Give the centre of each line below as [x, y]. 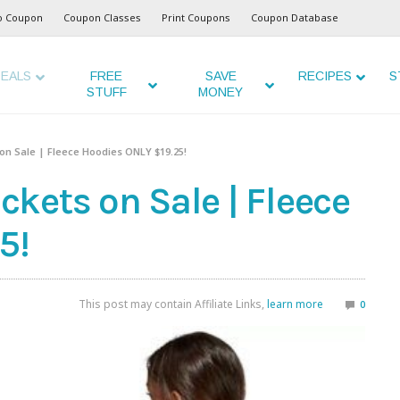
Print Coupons [196, 17]
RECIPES [325, 76]
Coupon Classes [102, 17]
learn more [295, 304]
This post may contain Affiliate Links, [173, 304]
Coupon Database [295, 17]
